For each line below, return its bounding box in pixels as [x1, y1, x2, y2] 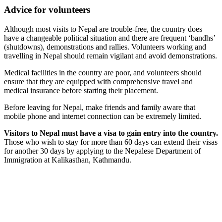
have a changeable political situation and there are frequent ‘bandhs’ [4, 34, 215, 42]
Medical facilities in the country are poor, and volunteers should [4, 68, 202, 77]
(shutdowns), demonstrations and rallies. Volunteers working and [4, 43, 206, 51]
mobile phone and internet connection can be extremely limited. [4, 112, 202, 120]
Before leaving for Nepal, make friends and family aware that [4, 103, 195, 111]
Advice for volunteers [4, 4, 90, 15]
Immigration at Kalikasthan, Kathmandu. [4, 156, 131, 164]
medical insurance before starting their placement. [4, 86, 158, 95]
